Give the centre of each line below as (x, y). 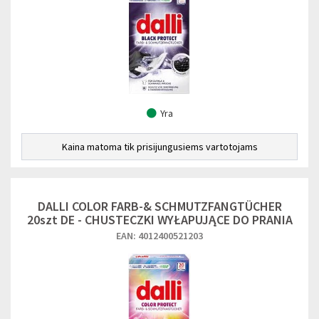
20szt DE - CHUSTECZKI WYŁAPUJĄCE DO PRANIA (159, 220)
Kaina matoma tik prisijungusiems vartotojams (159, 147)
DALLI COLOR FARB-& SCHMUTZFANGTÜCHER (159, 206)
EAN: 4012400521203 (159, 236)
